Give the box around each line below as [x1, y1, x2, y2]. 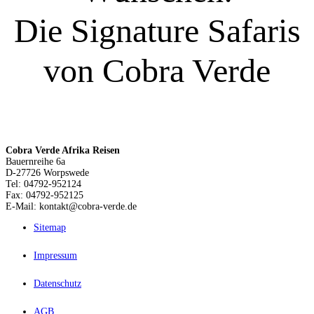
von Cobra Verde [43, 51, 271, 89]
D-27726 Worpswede [6, 167, 89, 178]
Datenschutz [34, 278, 81, 289]
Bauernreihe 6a [6, 156, 65, 167]
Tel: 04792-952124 [6, 178, 81, 189]
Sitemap [34, 221, 66, 233]
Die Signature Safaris [13, 11, 301, 49]
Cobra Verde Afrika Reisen [6, 144, 120, 156]
